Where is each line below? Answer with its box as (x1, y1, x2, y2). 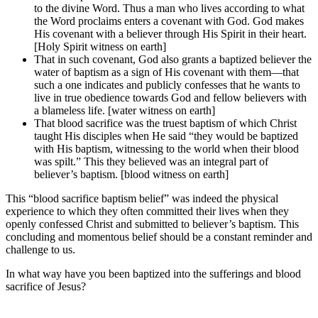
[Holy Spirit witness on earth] (34, 40, 166, 53)
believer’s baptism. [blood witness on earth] (34, 168, 229, 180)
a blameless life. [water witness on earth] (34, 104, 215, 116)
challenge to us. (6, 243, 75, 256)
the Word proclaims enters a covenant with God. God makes (34, 14, 304, 27)
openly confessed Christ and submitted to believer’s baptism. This (6, 217, 299, 230)
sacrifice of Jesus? (6, 280, 86, 292)
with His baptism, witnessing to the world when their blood (34, 142, 299, 155)
